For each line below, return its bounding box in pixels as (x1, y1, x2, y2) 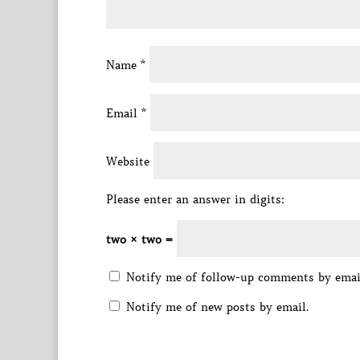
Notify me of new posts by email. (126, 300, 309, 314)
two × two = (106, 232, 177, 247)
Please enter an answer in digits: (106, 192, 284, 207)
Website (106, 154, 149, 169)
